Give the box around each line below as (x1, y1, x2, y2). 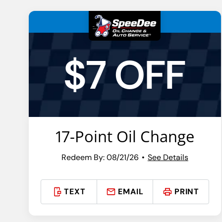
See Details (147, 152, 188, 163)
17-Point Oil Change (55, 126, 194, 147)
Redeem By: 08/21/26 (61, 152, 139, 163)
